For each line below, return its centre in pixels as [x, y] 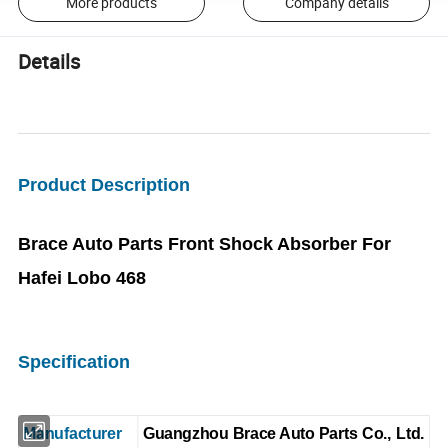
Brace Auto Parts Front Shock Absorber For [205, 243]
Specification [74, 361]
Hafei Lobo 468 [82, 277]
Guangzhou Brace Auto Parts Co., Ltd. [283, 433]
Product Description [104, 184]
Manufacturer [72, 433]
